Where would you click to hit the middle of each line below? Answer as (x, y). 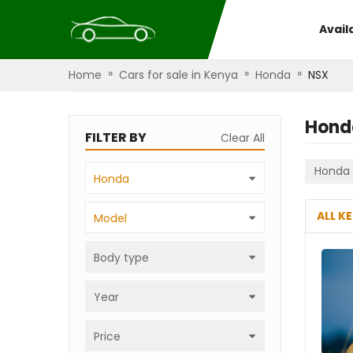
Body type (121, 258)
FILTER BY (116, 137)
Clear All (243, 138)
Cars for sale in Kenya (178, 75)
